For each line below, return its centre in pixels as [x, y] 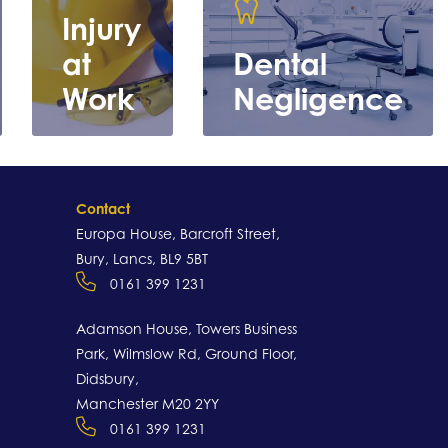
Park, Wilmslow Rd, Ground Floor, [186, 354]
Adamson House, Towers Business [186, 329]
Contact [103, 209]
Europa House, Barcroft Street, [178, 234]
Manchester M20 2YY [147, 404]
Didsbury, [107, 379]
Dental [280, 64]
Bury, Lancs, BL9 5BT [142, 259]
